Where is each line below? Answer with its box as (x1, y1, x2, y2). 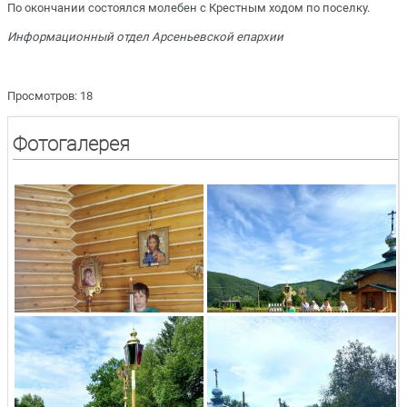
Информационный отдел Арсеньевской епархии (7, 30, 283, 45)
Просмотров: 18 (7, 88, 93, 103)
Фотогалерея (13, 133, 131, 156)
